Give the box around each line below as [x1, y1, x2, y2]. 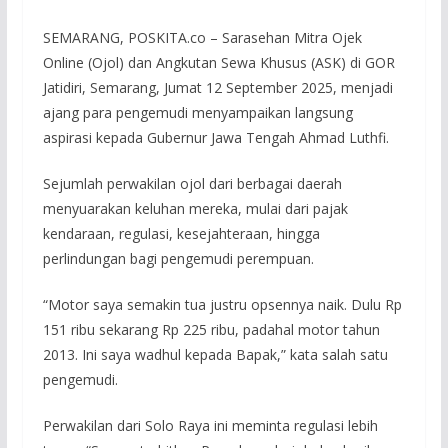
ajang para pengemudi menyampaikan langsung [42, 102, 353, 122]
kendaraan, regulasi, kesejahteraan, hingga [42, 223, 320, 243]
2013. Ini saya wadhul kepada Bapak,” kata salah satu [42, 344, 388, 364]
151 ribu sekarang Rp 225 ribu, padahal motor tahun [42, 319, 380, 339]
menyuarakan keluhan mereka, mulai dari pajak [42, 198, 348, 218]
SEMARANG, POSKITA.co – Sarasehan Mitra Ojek [42, 27, 362, 47]
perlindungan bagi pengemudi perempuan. [42, 248, 314, 268]
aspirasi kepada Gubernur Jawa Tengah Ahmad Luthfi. [42, 127, 389, 147]
